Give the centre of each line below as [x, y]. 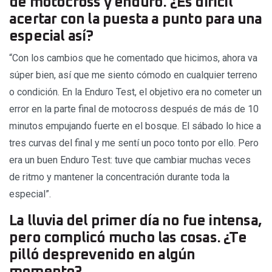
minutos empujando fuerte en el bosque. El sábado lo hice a [135, 126]
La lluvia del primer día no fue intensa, [136, 221]
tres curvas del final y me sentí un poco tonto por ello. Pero [134, 143]
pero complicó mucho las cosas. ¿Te [128, 238]
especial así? [51, 36]
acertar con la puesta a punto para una [136, 19]
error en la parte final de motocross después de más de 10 [134, 109]
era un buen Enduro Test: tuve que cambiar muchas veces [130, 160]
